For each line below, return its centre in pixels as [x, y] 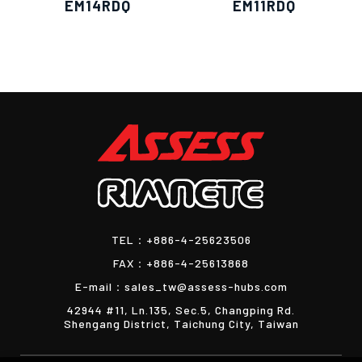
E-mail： [99, 286]
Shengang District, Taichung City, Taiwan [181, 323]
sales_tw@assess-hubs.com [206, 286]
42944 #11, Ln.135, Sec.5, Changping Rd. [181, 309]
